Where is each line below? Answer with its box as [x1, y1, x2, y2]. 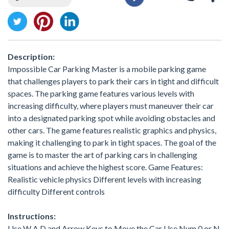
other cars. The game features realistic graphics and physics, [8, 125, 216, 135]
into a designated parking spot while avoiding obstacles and [8, 112, 215, 123]
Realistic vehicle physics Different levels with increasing [8, 174, 201, 184]
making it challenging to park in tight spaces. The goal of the [8, 137, 216, 147]
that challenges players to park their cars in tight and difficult [8, 76, 219, 86]
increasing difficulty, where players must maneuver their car [8, 100, 214, 110]
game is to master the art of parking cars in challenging [8, 149, 197, 159]
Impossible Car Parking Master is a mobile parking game [8, 63, 206, 74]
